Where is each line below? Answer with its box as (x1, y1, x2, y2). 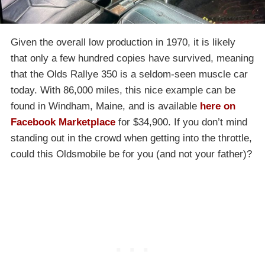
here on (200, 101, 235, 112)
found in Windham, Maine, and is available (11, 101, 200, 112)
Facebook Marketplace (11, 117, 115, 128)
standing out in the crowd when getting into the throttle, (11, 132, 252, 144)
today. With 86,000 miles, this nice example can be (11, 85, 235, 96)
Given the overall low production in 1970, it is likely (11, 37, 235, 49)
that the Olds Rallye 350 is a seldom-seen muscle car (11, 69, 248, 80)
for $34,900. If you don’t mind (115, 117, 247, 128)
